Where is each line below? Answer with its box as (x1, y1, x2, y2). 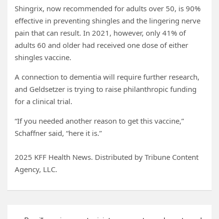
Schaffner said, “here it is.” (15, 128, 102, 138)
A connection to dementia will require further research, (15, 72, 199, 82)
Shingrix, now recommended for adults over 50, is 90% (15, 3, 200, 13)
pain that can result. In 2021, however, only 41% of (15, 28, 186, 38)
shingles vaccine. (15, 52, 71, 62)
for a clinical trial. (15, 96, 72, 106)
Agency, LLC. (15, 164, 57, 174)
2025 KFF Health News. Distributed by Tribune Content (15, 152, 198, 162)
